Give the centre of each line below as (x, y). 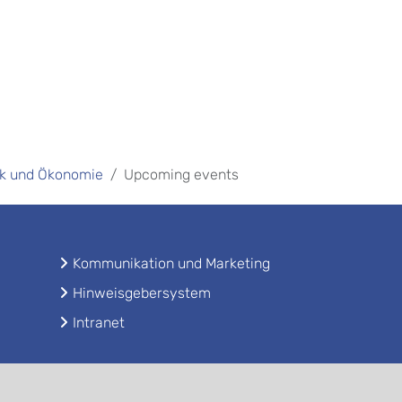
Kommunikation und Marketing (171, 263)
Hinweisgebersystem (141, 293)
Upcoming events (181, 175)
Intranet (98, 323)
